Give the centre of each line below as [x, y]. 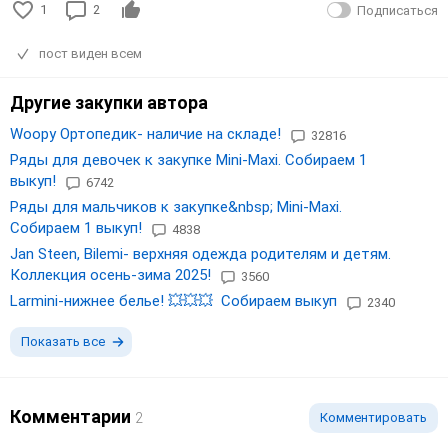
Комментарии [72, 417]
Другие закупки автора [109, 103]
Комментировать [373, 418]
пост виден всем [90, 54]
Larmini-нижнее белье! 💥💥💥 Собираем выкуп [173, 301]
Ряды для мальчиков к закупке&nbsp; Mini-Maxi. [176, 207]
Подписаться [397, 10]
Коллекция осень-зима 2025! [110, 275]
